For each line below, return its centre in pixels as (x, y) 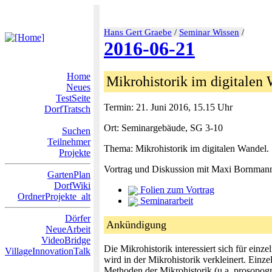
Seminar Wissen (209, 32)
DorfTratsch (67, 109)
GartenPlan (69, 175)
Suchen (76, 131)
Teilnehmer (69, 142)
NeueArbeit (68, 229)
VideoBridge (66, 240)
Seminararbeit (165, 201)
